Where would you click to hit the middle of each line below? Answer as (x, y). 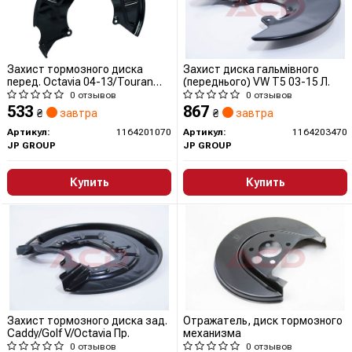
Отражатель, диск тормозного (263, 321)
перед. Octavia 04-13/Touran (80, 82)
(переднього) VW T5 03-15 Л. (257, 82)
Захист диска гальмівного (251, 70)
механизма (212, 334)
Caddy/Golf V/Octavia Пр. (68, 334)
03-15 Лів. (32, 95)
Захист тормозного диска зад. (87, 321)
